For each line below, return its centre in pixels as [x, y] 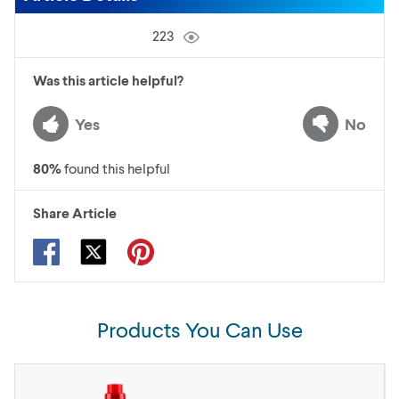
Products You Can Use [199, 329]
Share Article [75, 212]
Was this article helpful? [108, 80]
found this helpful [117, 168]
